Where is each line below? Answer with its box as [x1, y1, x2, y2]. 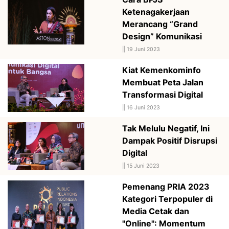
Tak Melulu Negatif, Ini [122, 123, 210, 133]
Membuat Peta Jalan [122, 77, 203, 87]
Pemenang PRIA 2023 [122, 181, 210, 192]
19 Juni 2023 [127, 45, 160, 53]
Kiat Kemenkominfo [122, 64, 201, 75]
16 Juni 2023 [127, 104, 160, 111]
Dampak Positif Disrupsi [122, 135, 217, 146]
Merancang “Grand [122, 18, 198, 29]
